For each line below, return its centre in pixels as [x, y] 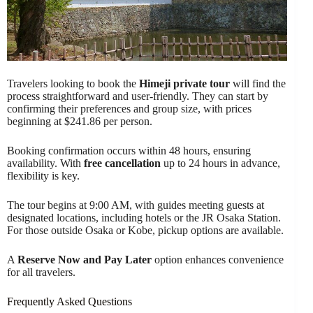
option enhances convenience [218, 260]
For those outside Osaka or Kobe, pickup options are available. [145, 231]
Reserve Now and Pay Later [85, 260]
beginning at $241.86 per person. [80, 122]
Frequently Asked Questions [70, 302]
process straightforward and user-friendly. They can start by [138, 96]
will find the [258, 84]
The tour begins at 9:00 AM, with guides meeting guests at [136, 205]
